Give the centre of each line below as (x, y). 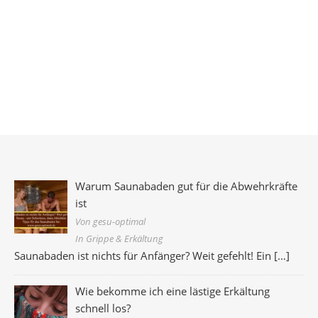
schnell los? (103, 308)
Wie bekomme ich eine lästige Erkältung (173, 291)
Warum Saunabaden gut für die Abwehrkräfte (187, 186)
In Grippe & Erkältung (120, 238)
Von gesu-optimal (111, 221)
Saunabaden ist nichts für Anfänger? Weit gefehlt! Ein (144, 255)
